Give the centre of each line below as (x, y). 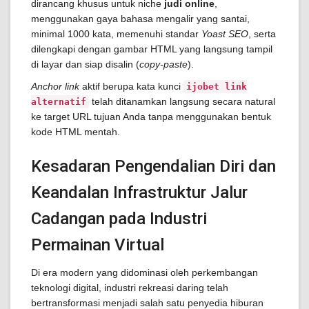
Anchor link (55, 86)
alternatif (59, 102)
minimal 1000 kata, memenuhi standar (116, 34)
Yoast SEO (225, 34)
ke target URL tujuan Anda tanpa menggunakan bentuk (151, 117)
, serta (262, 34)
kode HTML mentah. (76, 132)
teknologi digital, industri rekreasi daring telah (130, 288)
